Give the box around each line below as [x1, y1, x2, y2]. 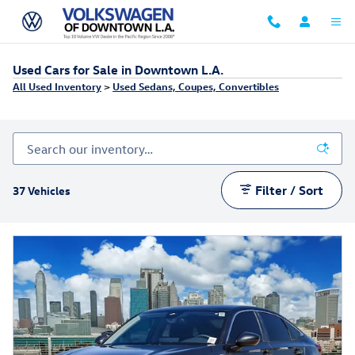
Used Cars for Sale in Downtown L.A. [13, 62, 223, 78]
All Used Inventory [13, 79, 101, 93]
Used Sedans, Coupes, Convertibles [113, 79, 279, 93]
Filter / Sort [255, 181, 324, 198]
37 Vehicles [13, 182, 71, 198]
